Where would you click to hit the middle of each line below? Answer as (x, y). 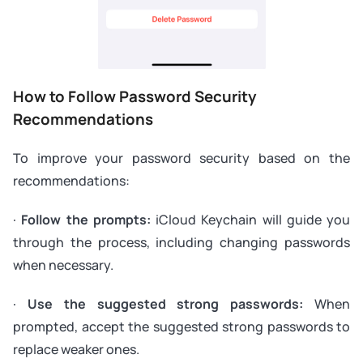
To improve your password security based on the (181, 158)
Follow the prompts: (86, 220)
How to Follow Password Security (135, 97)
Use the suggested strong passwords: (165, 304)
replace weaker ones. (76, 350)
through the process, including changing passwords (181, 243)
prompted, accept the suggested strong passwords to (181, 327)
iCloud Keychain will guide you (250, 220)
